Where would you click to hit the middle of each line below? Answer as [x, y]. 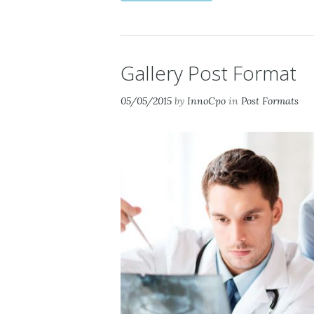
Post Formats [270, 101]
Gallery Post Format [209, 73]
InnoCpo [206, 101]
